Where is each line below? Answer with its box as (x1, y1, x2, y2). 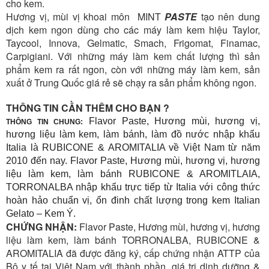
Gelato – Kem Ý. (6, 208, 76, 219)
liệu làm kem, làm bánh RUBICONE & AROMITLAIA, (6, 169, 260, 180)
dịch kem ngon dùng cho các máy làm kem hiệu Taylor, (6, 23, 260, 37)
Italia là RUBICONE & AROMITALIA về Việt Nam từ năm (6, 142, 260, 153)
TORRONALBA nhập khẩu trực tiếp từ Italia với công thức (6, 182, 260, 193)
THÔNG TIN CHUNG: (6, 118, 83, 127)
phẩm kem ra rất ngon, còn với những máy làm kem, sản (6, 62, 260, 77)
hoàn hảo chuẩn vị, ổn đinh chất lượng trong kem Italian (6, 195, 260, 206)
